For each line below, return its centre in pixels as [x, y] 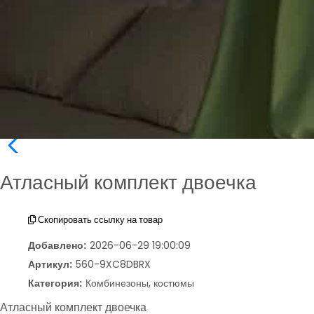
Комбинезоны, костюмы [140, 284]
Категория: [55, 284]
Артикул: [50, 265]
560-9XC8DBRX [113, 265]
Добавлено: [57, 246]
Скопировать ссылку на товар [99, 220]
